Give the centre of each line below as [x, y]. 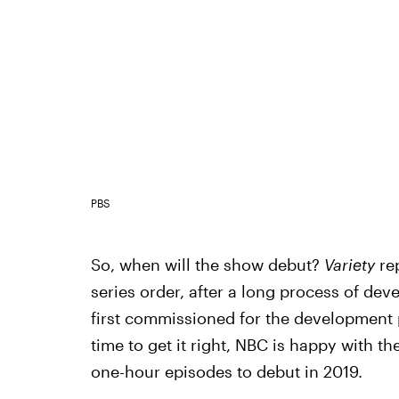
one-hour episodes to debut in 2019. [226, 371]
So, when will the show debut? [207, 264]
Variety [351, 264]
